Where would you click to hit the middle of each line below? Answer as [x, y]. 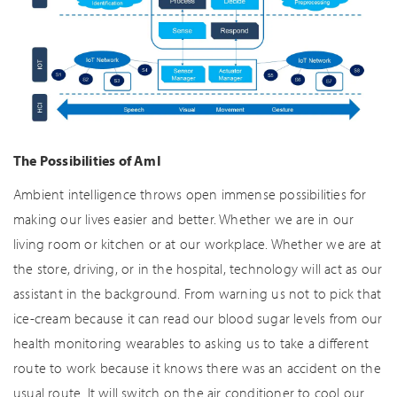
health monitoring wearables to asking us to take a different [191, 343]
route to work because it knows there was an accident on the [197, 368]
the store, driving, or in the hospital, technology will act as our [198, 269]
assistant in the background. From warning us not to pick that [198, 294]
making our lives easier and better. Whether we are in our [184, 219]
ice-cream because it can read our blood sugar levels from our [198, 319]
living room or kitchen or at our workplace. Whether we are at [198, 244]
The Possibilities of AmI [87, 161]
